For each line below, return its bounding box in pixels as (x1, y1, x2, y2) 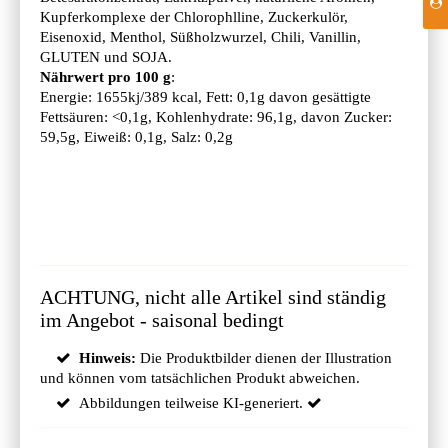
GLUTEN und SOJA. (40, 48, 172, 65)
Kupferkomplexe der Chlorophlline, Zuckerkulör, (40, 8, 348, 25)
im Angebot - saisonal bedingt (40, 309, 284, 332)
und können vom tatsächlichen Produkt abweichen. (40, 370, 364, 387)
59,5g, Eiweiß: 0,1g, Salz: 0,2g (40, 128, 233, 145)
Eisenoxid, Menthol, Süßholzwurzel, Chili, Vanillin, (40, 28, 361, 45)
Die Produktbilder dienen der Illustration (136, 350, 392, 367)
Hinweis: (79, 350, 136, 367)
